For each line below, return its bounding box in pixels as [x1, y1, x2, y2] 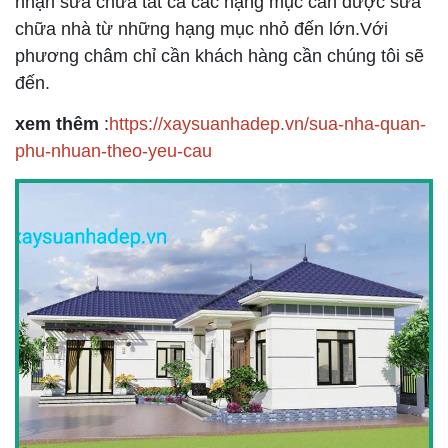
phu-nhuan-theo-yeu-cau [15, 141, 212, 162]
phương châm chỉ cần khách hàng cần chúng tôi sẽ [15, 46, 424, 67]
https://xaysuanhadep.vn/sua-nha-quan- [109, 114, 426, 135]
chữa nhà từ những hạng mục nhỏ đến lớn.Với [15, 19, 388, 40]
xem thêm [15, 114, 99, 135]
